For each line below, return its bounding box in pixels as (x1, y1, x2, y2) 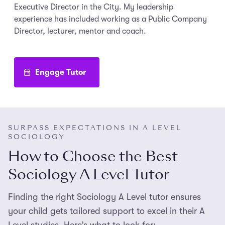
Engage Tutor (35, 68, 86, 77)
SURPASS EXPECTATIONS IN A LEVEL (8, 123, 182, 133)
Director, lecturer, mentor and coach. (14, 27, 146, 36)
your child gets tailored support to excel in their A (8, 206, 205, 216)
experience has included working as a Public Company (14, 15, 207, 24)
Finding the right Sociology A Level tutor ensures (8, 192, 201, 202)
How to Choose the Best (8, 146, 178, 167)
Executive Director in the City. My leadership (14, 3, 173, 12)
